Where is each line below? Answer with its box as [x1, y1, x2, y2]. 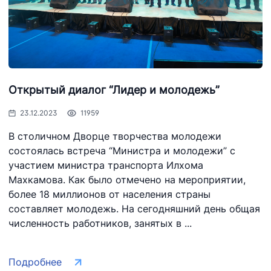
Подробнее [8, 256, 62, 268]
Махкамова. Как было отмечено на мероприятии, [8, 174, 246, 186]
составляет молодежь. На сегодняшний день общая [8, 203, 260, 215]
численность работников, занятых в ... [8, 217, 192, 229]
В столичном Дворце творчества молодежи [8, 130, 221, 142]
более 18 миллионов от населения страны [8, 188, 211, 200]
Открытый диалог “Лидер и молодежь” [8, 83, 220, 96]
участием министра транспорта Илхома [8, 159, 203, 171]
